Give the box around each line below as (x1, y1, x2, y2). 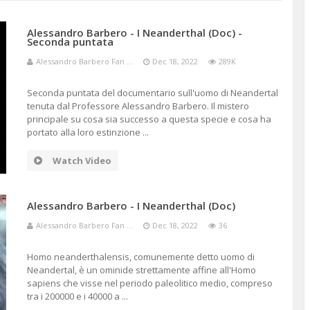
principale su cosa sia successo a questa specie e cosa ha (26, 113, 271, 125)
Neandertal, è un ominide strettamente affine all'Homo (26, 264, 256, 276)
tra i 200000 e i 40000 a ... (26, 290, 128, 302)
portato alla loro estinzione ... (26, 126, 149, 138)
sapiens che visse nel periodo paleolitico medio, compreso (26, 277, 273, 289)
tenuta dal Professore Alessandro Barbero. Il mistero (26, 100, 249, 112)
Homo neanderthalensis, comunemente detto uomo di (26, 250, 255, 263)
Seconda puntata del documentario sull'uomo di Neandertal (26, 86, 278, 99)
